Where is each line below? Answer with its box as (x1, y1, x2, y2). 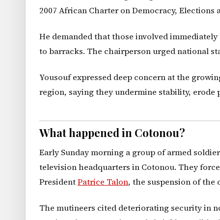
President (39, 176, 78, 188)
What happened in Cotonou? (39, 125, 185, 140)
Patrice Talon (78, 176, 128, 188)
